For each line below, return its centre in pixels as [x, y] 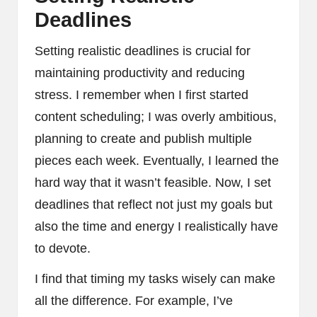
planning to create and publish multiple [143, 139]
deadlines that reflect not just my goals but [154, 205]
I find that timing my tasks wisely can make [155, 279]
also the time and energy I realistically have [156, 227]
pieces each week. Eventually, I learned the [157, 161]
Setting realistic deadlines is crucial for [143, 51]
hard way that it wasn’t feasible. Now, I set [153, 183]
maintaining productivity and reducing [140, 73]
